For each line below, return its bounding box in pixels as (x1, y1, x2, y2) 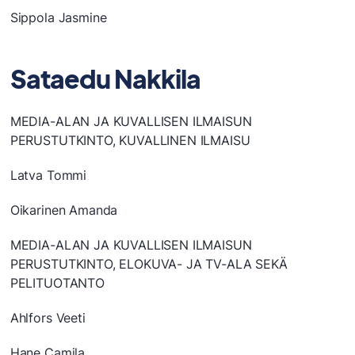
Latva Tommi (10, 167, 87, 184)
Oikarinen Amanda (10, 202, 118, 219)
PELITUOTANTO (10, 275, 105, 292)
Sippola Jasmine (10, 10, 107, 26)
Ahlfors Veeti (10, 310, 86, 326)
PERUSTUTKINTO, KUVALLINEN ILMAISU (10, 132, 250, 149)
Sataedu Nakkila (10, 63, 201, 95)
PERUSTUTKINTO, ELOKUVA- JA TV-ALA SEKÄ (10, 256, 288, 273)
